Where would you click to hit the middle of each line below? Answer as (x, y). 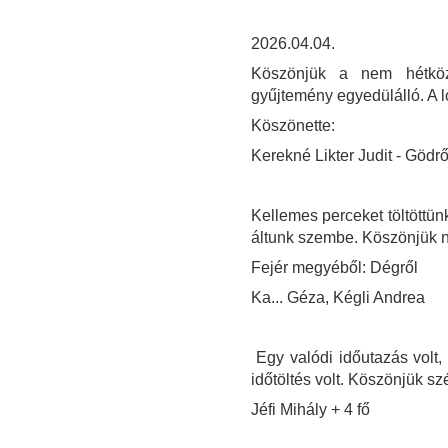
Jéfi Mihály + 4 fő (310, 410)
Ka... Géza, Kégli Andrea (337, 298)
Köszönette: (292, 126)
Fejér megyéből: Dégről (336, 268)
